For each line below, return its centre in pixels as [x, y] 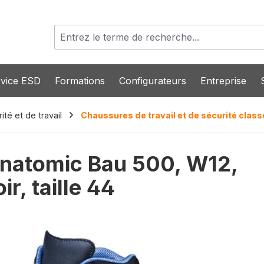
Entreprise [223, 81]
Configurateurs [153, 81]
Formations [80, 81]
